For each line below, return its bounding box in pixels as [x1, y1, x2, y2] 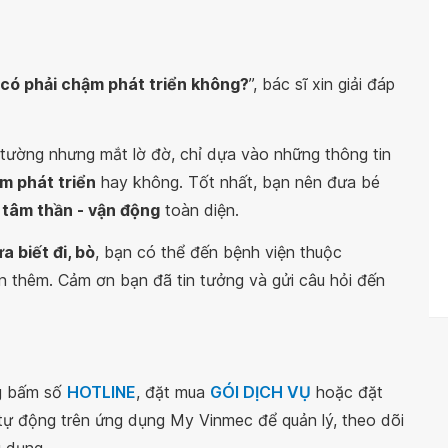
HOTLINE [67, 382, 136, 402]
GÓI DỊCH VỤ [210, 382, 311, 402]
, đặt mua [136, 382, 210, 402]
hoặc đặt [311, 382, 383, 402]
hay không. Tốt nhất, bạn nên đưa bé [96, 172, 380, 192]
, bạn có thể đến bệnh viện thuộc [95, 242, 342, 262]
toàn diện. [160, 200, 239, 220]
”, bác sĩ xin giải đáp [249, 74, 395, 94]
